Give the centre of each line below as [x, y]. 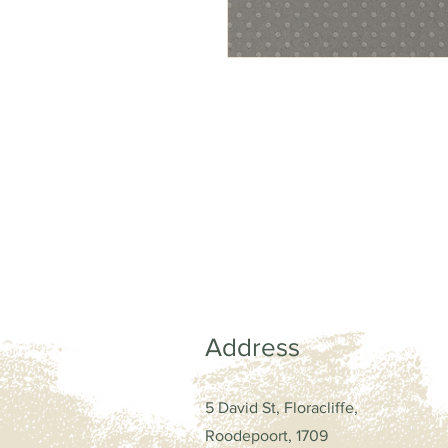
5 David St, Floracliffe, [281, 407]
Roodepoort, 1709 [266, 435]
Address [252, 347]
